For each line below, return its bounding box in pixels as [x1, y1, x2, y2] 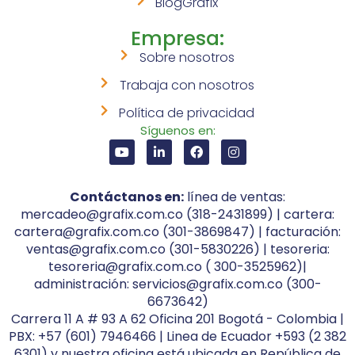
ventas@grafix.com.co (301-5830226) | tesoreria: [25, 239, 330, 258]
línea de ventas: [184, 187, 285, 206]
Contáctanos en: [70, 187, 184, 206]
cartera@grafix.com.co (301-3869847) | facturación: [14, 222, 341, 241]
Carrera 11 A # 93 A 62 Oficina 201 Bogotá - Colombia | [11, 309, 344, 328]
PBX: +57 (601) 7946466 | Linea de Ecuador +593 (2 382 [9, 326, 346, 345]
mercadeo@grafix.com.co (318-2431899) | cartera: [21, 204, 334, 223]
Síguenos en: [139, 121, 216, 139]
